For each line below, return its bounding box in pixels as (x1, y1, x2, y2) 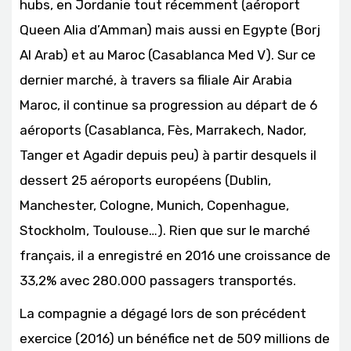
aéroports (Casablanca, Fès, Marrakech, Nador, (20, 121, 306, 138)
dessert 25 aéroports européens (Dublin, (20, 172, 271, 188)
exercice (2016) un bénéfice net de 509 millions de (20, 330, 330, 346)
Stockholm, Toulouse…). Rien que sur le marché (20, 222, 310, 238)
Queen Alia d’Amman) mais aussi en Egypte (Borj (20, 21, 320, 38)
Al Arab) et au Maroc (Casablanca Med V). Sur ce (20, 46, 316, 63)
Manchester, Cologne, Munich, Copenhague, (20, 197, 289, 213)
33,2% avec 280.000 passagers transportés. (20, 272, 296, 288)
